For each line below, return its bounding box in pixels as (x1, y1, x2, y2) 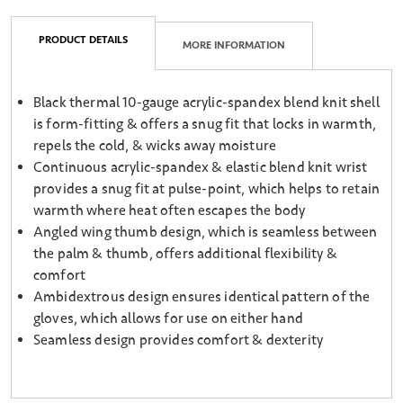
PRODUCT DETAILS (39, 33, 128, 48)
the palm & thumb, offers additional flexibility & (33, 245, 337, 264)
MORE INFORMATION (183, 39, 285, 53)
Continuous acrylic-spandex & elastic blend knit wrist (33, 158, 368, 177)
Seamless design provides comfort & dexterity (33, 331, 324, 350)
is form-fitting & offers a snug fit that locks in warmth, (33, 115, 377, 134)
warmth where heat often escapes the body (33, 201, 306, 220)
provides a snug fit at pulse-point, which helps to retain (33, 180, 381, 199)
